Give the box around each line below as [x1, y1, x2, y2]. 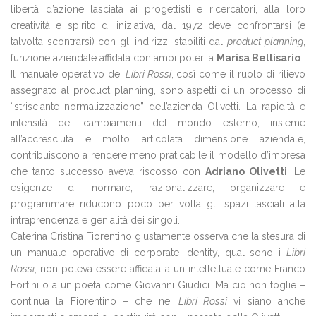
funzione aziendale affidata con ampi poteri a [11, 52, 217, 63]
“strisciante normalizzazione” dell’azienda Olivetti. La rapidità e [11, 101, 305, 112]
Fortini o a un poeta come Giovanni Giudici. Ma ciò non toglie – [11, 279, 305, 291]
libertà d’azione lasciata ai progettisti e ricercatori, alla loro [11, 4, 305, 15]
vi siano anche [227, 296, 306, 307]
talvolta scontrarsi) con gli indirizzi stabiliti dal [11, 36, 227, 47]
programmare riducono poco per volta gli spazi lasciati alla [11, 198, 305, 209]
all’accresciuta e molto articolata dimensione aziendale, [11, 133, 305, 145]
